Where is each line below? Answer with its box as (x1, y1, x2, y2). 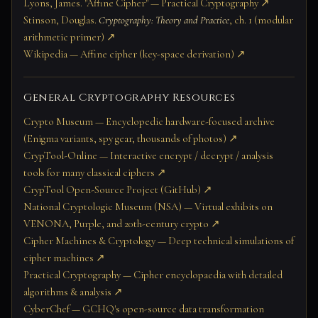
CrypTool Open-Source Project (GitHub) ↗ (23, 183, 212, 197)
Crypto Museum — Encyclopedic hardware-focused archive (23, 115, 275, 128)
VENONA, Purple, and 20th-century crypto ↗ (23, 217, 220, 231)
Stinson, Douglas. (23, 13, 99, 27)
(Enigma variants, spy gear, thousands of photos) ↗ (23, 132, 238, 146)
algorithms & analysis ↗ (23, 285, 123, 299)
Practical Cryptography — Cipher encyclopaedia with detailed (23, 268, 283, 282)
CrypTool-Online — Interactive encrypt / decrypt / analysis (23, 149, 273, 163)
